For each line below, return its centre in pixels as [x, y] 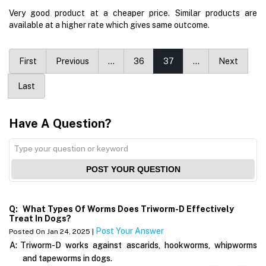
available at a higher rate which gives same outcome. [109, 25]
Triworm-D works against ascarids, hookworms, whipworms [139, 245]
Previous [72, 61]
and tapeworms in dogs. [67, 258]
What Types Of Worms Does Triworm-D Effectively [127, 209]
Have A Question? [60, 123]
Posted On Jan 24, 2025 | [52, 231]
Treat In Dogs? [40, 218]
